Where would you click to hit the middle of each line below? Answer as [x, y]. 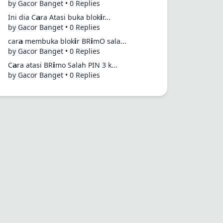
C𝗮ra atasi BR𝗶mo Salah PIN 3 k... [63, 65]
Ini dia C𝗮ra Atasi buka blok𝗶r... [59, 17]
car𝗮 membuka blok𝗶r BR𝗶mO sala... [67, 41]
